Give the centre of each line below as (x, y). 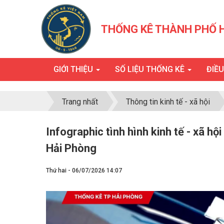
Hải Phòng (71, 148)
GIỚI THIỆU (74, 69)
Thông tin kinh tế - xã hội (168, 101)
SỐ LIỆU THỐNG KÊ (151, 69)
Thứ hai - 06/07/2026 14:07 (84, 170)
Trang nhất (80, 101)
